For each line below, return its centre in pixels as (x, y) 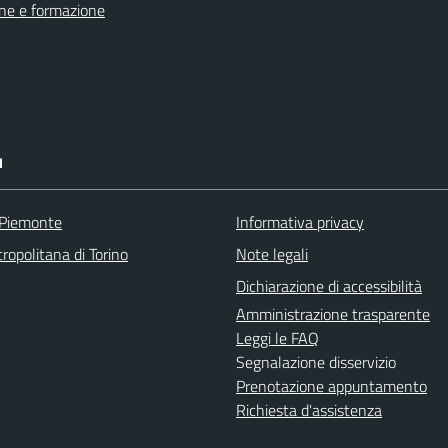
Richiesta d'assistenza (309, 410)
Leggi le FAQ (277, 338)
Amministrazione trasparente (333, 314)
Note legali (272, 254)
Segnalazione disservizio (316, 362)
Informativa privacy (300, 222)
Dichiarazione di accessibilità (329, 286)
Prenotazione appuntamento (331, 386)
